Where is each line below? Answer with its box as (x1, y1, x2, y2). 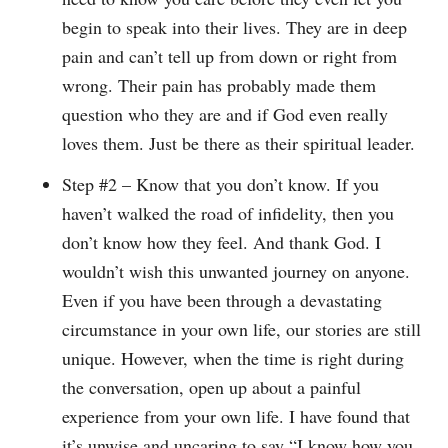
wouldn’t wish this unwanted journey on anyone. (62, 259, 411, 284)
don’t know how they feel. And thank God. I (62, 230, 382, 255)
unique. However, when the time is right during (62, 346, 405, 371)
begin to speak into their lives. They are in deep (62, 15, 408, 40)
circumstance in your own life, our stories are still (62, 317, 422, 342)
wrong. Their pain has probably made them (62, 73, 377, 98)
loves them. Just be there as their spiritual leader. (62, 131, 416, 156)
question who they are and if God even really (62, 102, 389, 127)
